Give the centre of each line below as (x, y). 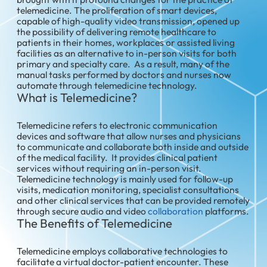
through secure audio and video (83, 211)
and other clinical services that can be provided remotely (133, 200)
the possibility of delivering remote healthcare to (117, 31)
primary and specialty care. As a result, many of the (123, 63)
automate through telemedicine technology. (107, 85)
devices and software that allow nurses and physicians (129, 136)
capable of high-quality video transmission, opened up (128, 21)
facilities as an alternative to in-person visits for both (127, 53)
